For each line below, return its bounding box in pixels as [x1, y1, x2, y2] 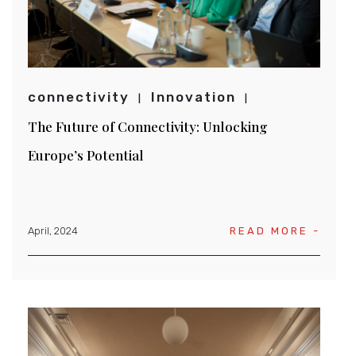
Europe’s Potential [28, 145, 144, 164]
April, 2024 [28, 224, 78, 237]
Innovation [151, 88, 236, 105]
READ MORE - [230, 224, 320, 237]
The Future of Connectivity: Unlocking [28, 117, 268, 135]
